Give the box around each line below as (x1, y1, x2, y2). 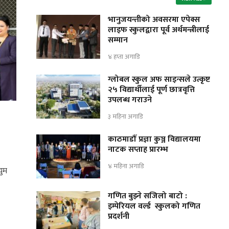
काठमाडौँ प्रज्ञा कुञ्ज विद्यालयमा (107, 132, 201, 146)
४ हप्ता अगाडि (107, 51, 140, 63)
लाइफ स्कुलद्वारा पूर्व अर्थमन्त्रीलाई (107, 23, 209, 37)
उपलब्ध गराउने (107, 93, 152, 107)
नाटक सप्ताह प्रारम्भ (107, 142, 168, 156)
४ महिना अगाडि (107, 160, 144, 172)
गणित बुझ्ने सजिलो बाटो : (107, 189, 187, 203)
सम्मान (107, 33, 128, 48)
